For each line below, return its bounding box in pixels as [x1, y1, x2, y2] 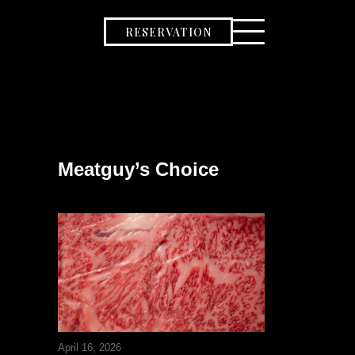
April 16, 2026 [58, 342, 121, 353]
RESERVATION [124, 24, 212, 40]
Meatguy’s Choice [58, 158, 219, 180]
